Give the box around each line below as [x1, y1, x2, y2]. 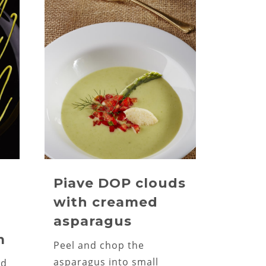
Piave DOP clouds [53, 175, 186, 191]
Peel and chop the [53, 239, 144, 252]
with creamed [53, 194, 158, 210]
